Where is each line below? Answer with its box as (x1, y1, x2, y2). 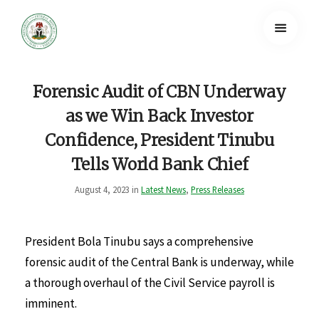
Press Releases (191, 183, 244, 195)
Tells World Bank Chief (70, 154, 249, 174)
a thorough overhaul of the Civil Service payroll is (25, 275, 275, 291)
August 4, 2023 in (75, 183, 141, 195)
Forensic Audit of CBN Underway (33, 81, 286, 102)
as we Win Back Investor (66, 105, 253, 126)
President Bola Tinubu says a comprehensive (25, 234, 253, 250)
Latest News (141, 183, 186, 195)
